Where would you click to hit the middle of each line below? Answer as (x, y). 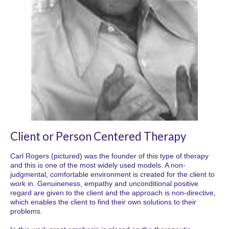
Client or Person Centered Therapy (98, 136)
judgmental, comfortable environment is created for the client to (112, 175)
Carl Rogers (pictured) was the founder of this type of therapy (109, 156)
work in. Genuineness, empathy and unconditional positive (104, 184)
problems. (26, 211)
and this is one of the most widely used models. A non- (98, 165)
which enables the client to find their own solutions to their (103, 202)
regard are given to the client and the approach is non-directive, (113, 193)
